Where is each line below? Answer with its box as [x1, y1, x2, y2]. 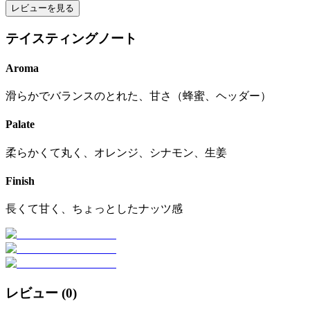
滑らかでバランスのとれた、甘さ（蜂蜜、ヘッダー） [6, 90, 271, 102]
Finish [6, 174, 35, 187]
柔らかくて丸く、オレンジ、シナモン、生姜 [6, 146, 227, 158]
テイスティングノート [6, 30, 137, 46]
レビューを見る [11, 2, 74, 13]
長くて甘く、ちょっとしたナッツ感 [6, 203, 183, 215]
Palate [6, 118, 35, 131]
